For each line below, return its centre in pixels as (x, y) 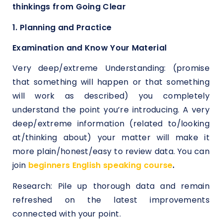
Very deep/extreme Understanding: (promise (111, 68)
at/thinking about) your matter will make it (111, 138)
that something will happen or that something (111, 82)
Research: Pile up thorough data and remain (111, 186)
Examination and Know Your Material (90, 48)
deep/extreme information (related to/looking (111, 124)
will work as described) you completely (111, 96)
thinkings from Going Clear (69, 7)
